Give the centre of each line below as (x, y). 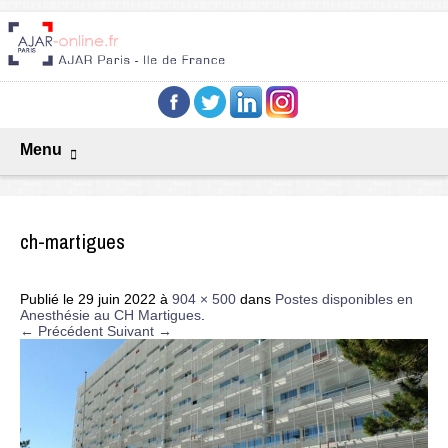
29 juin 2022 (117, 298)
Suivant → (139, 330)
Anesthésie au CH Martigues (110, 314)
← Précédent (61, 330)
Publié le (49, 298)
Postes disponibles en (344, 298)
